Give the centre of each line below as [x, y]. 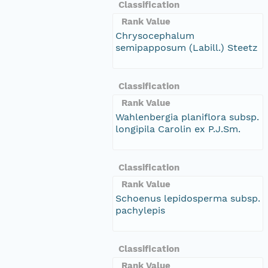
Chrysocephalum [155, 35]
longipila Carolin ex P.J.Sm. [178, 129]
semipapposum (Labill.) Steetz [187, 47]
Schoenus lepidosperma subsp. [188, 198]
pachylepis [140, 210]
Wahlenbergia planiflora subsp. [187, 117]
